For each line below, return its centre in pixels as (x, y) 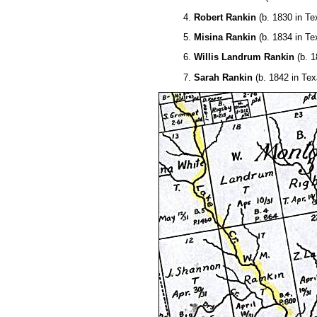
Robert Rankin (225, 17)
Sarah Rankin (223, 77)
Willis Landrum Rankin (244, 57)
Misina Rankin (225, 37)
